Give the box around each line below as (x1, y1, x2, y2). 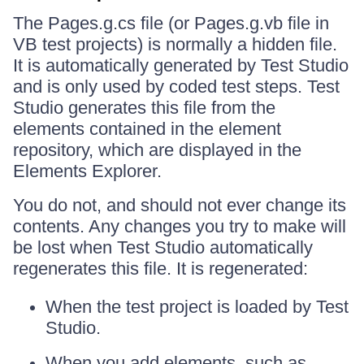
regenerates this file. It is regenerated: (13, 258, 308, 279)
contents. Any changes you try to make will (13, 216, 346, 236)
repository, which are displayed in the (13, 140, 301, 160)
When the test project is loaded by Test (45, 297, 349, 317)
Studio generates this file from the (13, 97, 275, 118)
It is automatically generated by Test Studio (13, 55, 349, 76)
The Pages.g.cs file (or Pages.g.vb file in (13, 13, 329, 33)
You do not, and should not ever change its (13, 195, 346, 215)
